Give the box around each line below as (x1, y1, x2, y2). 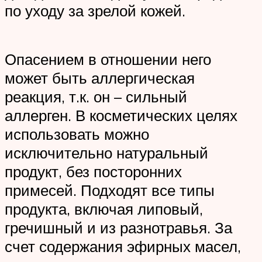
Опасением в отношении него (5, 49, 211, 68)
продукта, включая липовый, (5, 199, 203, 218)
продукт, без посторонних (5, 161, 182, 181)
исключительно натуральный (5, 143, 208, 162)
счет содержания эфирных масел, (5, 236, 241, 256)
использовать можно (5, 124, 149, 143)
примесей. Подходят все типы (5, 180, 215, 199)
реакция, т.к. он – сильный (5, 87, 187, 106)
